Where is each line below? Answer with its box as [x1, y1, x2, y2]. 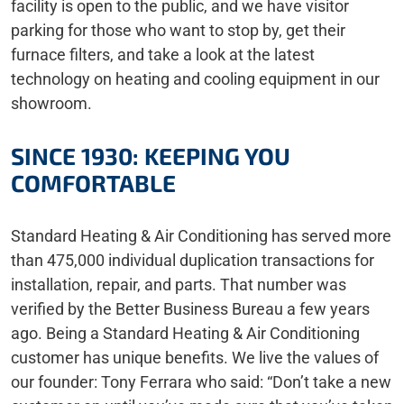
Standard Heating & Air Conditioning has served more [11, 226, 391, 245]
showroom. [11, 94, 92, 113]
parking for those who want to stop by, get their [11, 21, 345, 40]
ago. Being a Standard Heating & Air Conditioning [11, 324, 360, 343]
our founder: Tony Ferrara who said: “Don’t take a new [11, 372, 391, 391]
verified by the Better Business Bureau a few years [11, 299, 370, 318]
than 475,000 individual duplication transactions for [11, 251, 374, 270]
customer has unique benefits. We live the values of [11, 348, 379, 367]
